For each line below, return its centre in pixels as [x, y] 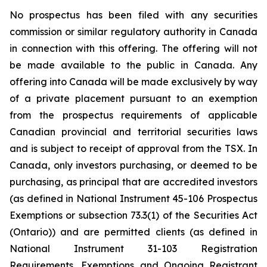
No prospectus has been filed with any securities [133, 15]
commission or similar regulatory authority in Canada [133, 32]
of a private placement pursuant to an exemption [133, 98]
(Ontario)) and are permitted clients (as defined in [133, 232]
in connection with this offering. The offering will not [133, 48]
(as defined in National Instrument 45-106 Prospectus [133, 198]
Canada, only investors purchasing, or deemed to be [133, 165]
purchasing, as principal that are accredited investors [133, 182]
